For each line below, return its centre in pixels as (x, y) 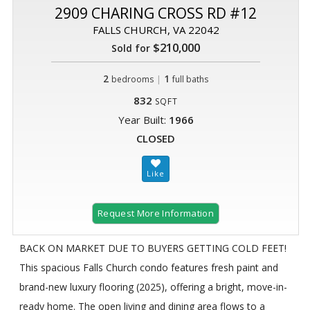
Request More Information (156, 213)
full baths (190, 80)
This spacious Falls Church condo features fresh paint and (149, 267)
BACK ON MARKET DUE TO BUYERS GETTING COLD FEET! (153, 248)
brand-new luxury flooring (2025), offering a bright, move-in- (153, 286)
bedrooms (133, 80)
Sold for (131, 48)
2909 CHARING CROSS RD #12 (156, 13)
